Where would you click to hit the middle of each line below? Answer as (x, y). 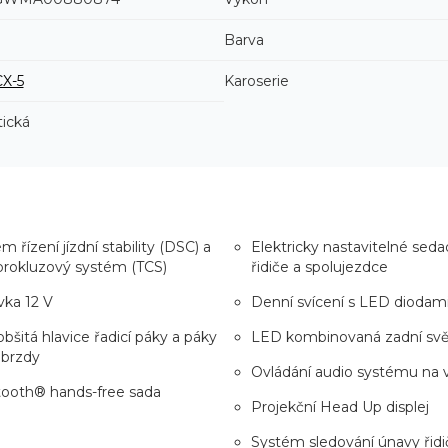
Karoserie (256, 80)
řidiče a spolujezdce (319, 266)
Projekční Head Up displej (340, 406)
